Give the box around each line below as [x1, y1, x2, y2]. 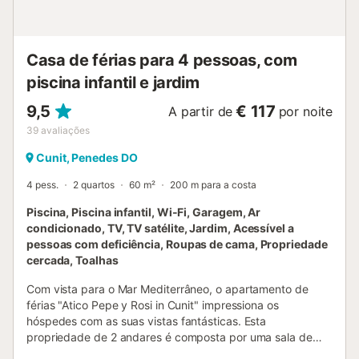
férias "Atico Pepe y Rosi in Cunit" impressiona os [26, 298, 279, 313]
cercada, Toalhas [26, 253, 119, 268]
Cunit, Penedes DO [36, 151, 138, 165]
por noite [278, 103, 333, 120]
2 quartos [73, 179, 115, 192]
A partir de [168, 103, 233, 120]
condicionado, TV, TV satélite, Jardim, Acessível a [26, 221, 294, 236]
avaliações [41, 124, 90, 137]
